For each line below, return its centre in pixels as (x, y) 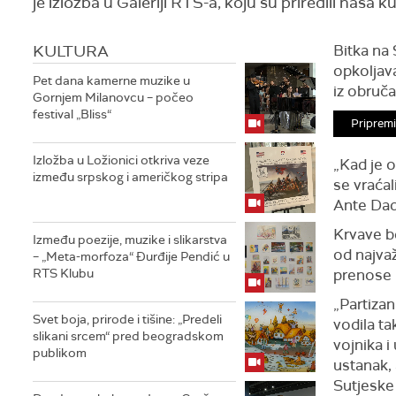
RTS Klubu (63, 273)
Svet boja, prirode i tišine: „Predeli (127, 319)
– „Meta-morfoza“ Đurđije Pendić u (131, 256)
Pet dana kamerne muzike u (111, 80)
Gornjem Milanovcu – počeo (113, 97)
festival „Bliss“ (72, 114)
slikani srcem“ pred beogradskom (128, 336)
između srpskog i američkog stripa (130, 177)
